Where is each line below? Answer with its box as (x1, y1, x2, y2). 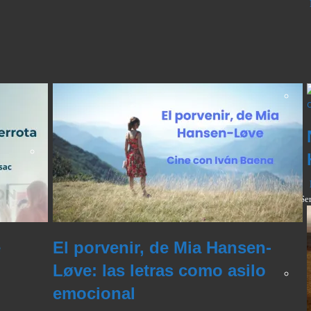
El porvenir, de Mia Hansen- (52, 238, 271, 258)
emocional (52, 284, 135, 303)
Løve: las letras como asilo (52, 261, 266, 280)
